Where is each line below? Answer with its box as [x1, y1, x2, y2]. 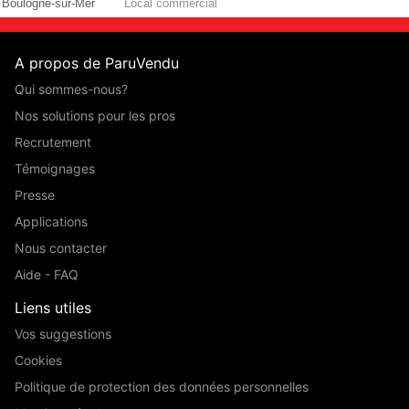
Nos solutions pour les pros [15, 108, 175, 124]
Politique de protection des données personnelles [15, 379, 309, 395]
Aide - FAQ [15, 267, 79, 283]
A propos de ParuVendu [15, 54, 179, 73]
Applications [15, 214, 88, 230]
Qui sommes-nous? [15, 81, 128, 98]
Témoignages [15, 161, 95, 177]
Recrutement [15, 134, 91, 151]
